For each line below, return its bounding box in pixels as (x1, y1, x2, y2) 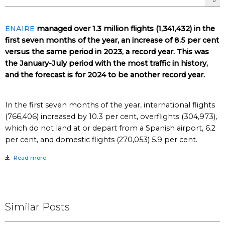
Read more (13, 154, 46, 161)
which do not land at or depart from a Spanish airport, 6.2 (5, 124, 215, 133)
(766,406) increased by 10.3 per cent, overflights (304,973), (5, 112, 217, 121)
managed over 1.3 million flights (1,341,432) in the (35, 24, 215, 33)
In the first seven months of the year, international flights (5, 100, 215, 109)
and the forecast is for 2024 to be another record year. (5, 70, 205, 79)
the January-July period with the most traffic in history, (5, 59, 208, 68)
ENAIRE (5, 24, 35, 33)
